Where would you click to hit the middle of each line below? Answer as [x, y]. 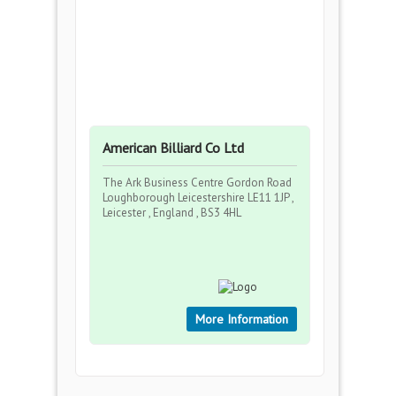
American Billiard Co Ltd [173, 148]
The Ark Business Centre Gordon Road [197, 183]
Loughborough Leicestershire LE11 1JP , [198, 198]
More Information [242, 319]
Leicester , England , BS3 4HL [172, 213]
